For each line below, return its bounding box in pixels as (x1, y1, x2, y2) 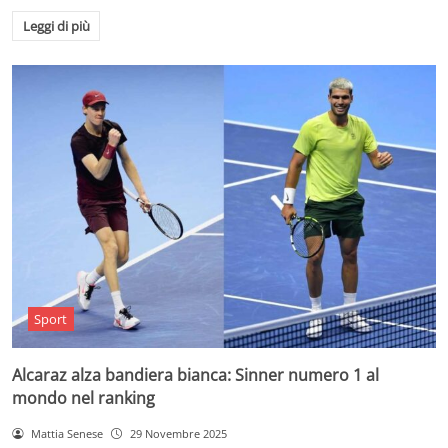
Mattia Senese (30, 425, 103, 441)
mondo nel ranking (12, 386, 155, 409)
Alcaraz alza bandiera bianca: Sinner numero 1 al (12, 363, 379, 386)
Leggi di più (22, 17, 90, 36)
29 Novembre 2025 (129, 425, 227, 441)
